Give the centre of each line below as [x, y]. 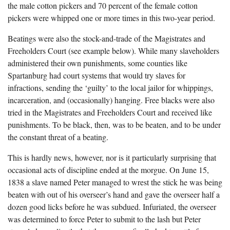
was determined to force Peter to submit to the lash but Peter [104, 219]
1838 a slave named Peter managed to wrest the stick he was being [115, 182]
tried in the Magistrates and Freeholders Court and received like [110, 112]
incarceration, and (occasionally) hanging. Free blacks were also [111, 100]
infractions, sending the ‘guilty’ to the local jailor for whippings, [110, 88]
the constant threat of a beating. [58, 137]
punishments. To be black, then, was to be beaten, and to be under [114, 124]
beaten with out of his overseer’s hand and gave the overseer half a [114, 194]
